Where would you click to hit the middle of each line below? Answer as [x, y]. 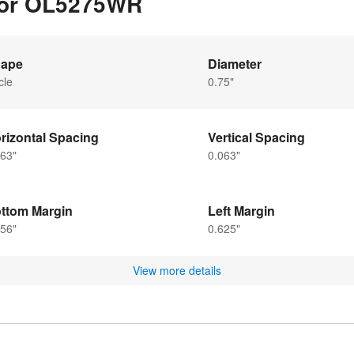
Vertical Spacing [256, 137]
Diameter [235, 63]
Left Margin [241, 210]
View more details [177, 270]
